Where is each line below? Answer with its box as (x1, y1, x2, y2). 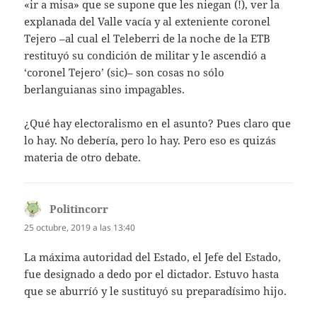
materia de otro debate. (24, 150, 142, 165)
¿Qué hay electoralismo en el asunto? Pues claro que (24, 116, 292, 131)
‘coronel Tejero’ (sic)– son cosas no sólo (24, 65, 225, 80)
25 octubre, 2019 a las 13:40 (24, 221, 136, 234)
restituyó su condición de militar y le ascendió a (24, 48, 267, 63)
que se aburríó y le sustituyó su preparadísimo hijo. (24, 283, 287, 298)
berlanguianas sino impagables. (24, 82, 185, 97)
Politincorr (50, 202, 109, 217)
